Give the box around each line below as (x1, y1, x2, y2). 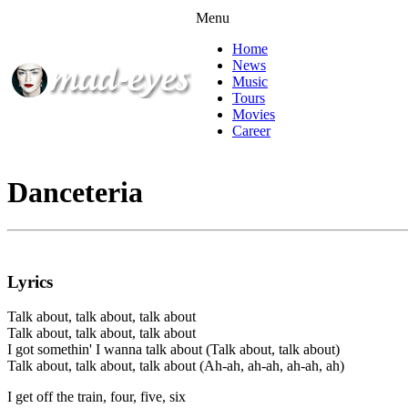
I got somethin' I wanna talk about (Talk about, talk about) (7, 342, 340, 358)
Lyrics (7, 271, 53, 291)
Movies (232, 107, 275, 122)
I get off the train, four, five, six (7, 389, 186, 405)
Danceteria (7, 176, 143, 209)
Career (232, 123, 270, 138)
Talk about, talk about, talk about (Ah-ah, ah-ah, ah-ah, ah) (7, 358, 344, 374)
